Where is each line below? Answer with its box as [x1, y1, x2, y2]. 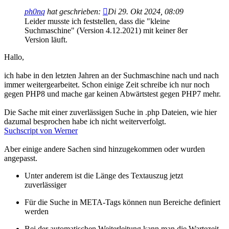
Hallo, [4, 53, 24, 62]
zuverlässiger [25, 180, 66, 190]
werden [25, 207, 49, 216]
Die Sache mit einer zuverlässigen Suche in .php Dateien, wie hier [4, 108, 217, 117]
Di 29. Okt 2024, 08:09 [108, 7, 184, 16]
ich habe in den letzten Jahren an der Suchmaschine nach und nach [4, 71, 219, 80]
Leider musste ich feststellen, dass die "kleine [25, 17, 170, 26]
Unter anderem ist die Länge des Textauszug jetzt [25, 171, 183, 180]
